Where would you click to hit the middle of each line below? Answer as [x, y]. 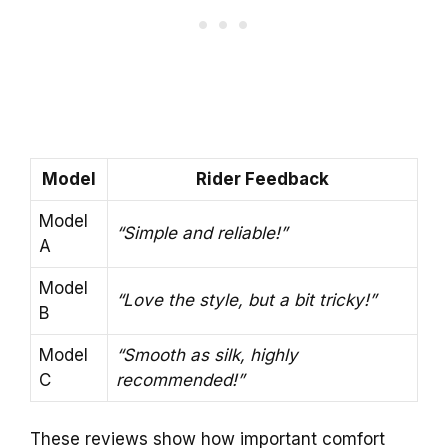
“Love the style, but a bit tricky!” [246, 299]
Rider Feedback [262, 178]
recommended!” [180, 379]
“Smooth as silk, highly [207, 354]
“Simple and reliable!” [201, 232]
